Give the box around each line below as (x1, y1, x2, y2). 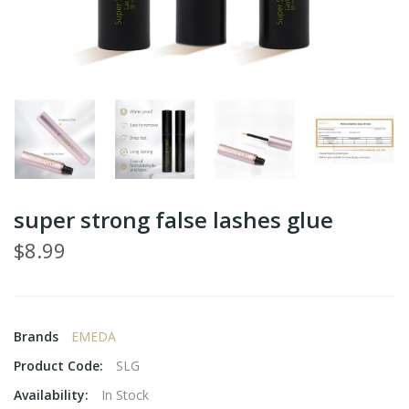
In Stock (101, 386, 149, 404)
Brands (14, 328, 62, 346)
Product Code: (14, 357, 107, 375)
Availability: (14, 386, 92, 404)
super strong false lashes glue (14, 204, 333, 236)
